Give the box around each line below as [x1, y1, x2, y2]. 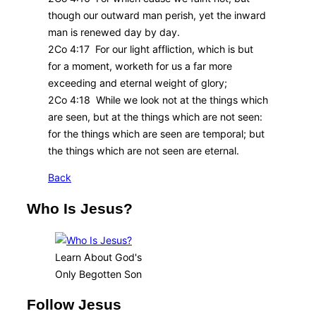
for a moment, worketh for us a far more [48, 59, 232, 72]
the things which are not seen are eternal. [48, 144, 239, 157]
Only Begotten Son [55, 267, 142, 280]
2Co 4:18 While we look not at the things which [48, 93, 268, 106]
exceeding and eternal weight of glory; [48, 76, 227, 89]
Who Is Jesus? [27, 200, 133, 217]
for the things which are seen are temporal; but [48, 127, 265, 140]
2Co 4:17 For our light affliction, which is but [48, 42, 253, 55]
